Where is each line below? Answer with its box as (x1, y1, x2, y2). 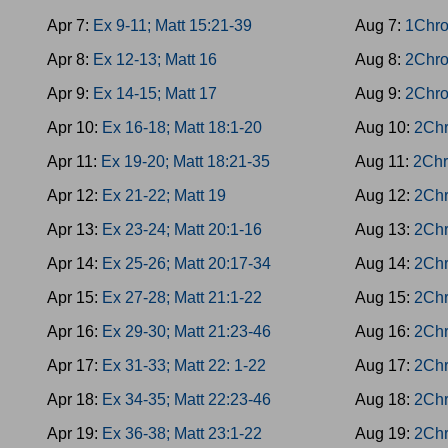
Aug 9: (355, 85, 406, 102)
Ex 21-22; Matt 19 (102, 187, 226, 204)
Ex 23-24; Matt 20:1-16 (102, 221, 262, 238)
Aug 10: (355, 119, 415, 136)
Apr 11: (47, 153, 101, 170)
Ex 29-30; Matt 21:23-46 (102, 323, 271, 340)
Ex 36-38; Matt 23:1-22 (102, 425, 262, 442)
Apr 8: (47, 51, 93, 68)
